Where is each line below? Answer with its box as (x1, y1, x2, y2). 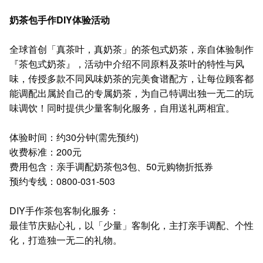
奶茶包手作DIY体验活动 (9, 13, 110, 26)
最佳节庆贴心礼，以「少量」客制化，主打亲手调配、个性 (9, 218, 254, 232)
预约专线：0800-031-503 (9, 174, 115, 188)
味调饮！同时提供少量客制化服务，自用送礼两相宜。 (9, 101, 235, 114)
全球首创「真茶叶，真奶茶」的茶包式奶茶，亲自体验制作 (9, 42, 254, 56)
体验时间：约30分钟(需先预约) (9, 130, 139, 144)
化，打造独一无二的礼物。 (9, 233, 122, 247)
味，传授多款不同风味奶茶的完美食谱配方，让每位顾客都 (9, 72, 254, 85)
